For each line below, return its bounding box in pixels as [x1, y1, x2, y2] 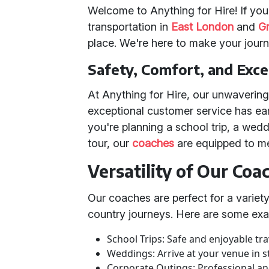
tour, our [88, 137, 133, 150]
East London [171, 20, 234, 33]
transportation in [88, 20, 172, 33]
